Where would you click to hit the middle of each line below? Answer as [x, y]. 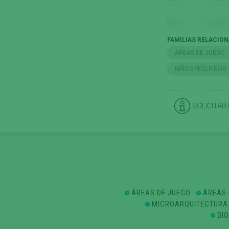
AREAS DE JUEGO [200, 53]
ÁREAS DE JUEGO [161, 193]
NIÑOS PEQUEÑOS [201, 69]
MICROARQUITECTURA [190, 204]
